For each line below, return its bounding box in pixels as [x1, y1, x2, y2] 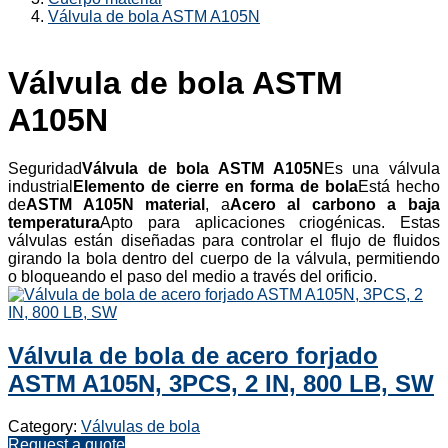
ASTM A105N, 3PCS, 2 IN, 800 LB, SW [8, 370, 434, 398]
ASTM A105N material [26, 196, 206, 214]
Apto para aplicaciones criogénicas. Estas [100, 214, 440, 232]
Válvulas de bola [81, 418, 200, 436]
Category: [8, 418, 81, 436]
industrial [8, 178, 73, 196]
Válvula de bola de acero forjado [8, 342, 378, 370]
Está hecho [358, 178, 440, 196]
